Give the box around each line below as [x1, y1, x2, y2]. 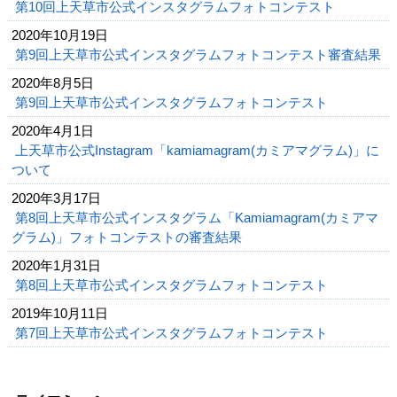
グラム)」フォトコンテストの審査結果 [12, 229, 245, 245]
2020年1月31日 [12, 257, 101, 273]
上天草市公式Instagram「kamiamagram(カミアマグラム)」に [15, 142, 379, 158]
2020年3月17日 [12, 190, 101, 206]
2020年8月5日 [12, 74, 94, 90]
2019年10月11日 [12, 305, 108, 321]
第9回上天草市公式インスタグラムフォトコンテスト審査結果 [15, 46, 385, 62]
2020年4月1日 [12, 122, 94, 138]
